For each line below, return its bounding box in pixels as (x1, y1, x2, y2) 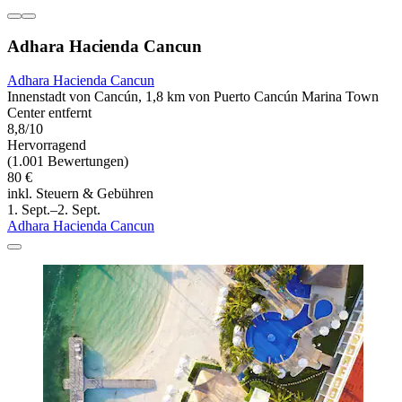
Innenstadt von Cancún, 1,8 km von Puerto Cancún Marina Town (7, 89, 379, 105)
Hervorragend (7, 137, 86, 153)
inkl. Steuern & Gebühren (7, 186, 153, 202)
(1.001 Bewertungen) (7, 153, 128, 170)
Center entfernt (7, 105, 92, 121)
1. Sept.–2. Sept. (7, 202, 100, 218)
